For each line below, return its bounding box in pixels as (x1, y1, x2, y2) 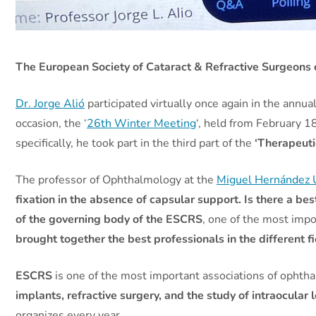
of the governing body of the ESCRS (16, 211, 202, 227)
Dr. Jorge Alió (16, 95, 85, 111)
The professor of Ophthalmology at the (16, 171, 217, 188)
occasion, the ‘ (16, 115, 87, 131)
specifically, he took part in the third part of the (16, 135, 255, 151)
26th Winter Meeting (87, 115, 196, 131)
